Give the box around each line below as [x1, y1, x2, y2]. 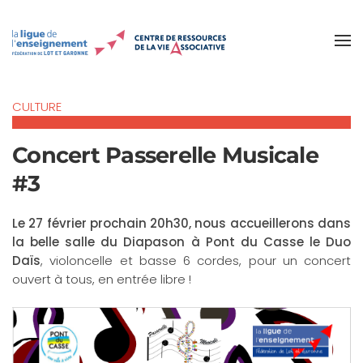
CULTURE [12, 98, 62, 115]
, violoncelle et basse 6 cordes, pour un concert [41, 252, 351, 269]
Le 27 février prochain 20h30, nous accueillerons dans [12, 215, 351, 232]
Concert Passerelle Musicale [12, 142, 318, 169]
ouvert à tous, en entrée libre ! [12, 271, 191, 288]
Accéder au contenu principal [36, 36, 213, 53]
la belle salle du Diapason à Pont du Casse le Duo [12, 233, 351, 250]
